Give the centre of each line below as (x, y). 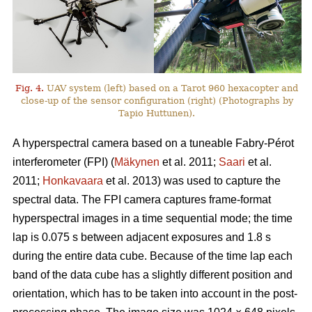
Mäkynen (137, 162)
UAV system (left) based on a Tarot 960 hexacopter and (171, 88)
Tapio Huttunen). (157, 113)
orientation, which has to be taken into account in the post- (155, 293)
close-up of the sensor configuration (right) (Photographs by (157, 100)
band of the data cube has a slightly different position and (153, 274)
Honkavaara (73, 180)
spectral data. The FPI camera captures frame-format (142, 199)
